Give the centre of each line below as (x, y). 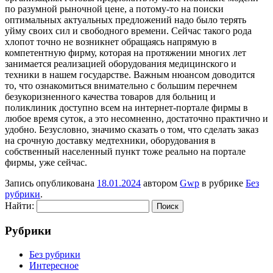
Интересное (54, 265)
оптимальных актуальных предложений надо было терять (126, 20)
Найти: (19, 206)
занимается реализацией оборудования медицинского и (121, 64)
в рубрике (222, 183)
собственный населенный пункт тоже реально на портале (125, 152)
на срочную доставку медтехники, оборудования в (110, 141)
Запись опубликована (51, 183)
